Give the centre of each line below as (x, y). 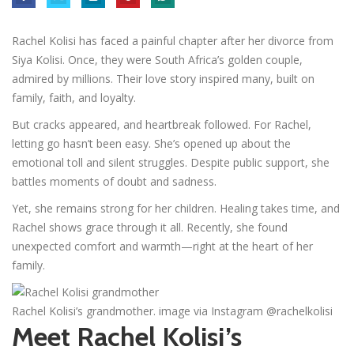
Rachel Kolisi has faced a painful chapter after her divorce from (173, 40)
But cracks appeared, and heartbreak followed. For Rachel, (162, 124)
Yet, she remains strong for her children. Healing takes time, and (176, 208)
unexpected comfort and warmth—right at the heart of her (162, 246)
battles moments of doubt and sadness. (114, 181)
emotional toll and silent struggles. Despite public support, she (171, 162)
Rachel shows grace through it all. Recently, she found (150, 227)
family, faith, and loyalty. (74, 97)
